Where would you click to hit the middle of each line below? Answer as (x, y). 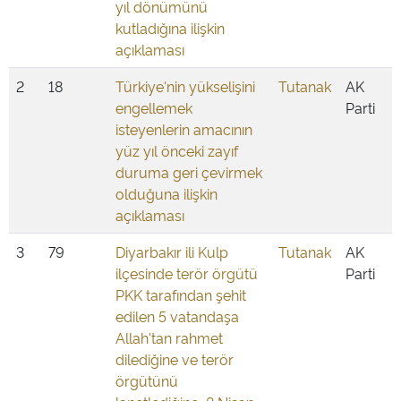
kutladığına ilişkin (170, 28)
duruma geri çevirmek (189, 172)
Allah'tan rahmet (169, 337)
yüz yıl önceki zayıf (177, 150)
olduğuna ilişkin (166, 193)
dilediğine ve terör (175, 359)
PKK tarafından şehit (181, 294)
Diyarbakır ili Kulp (172, 252)
